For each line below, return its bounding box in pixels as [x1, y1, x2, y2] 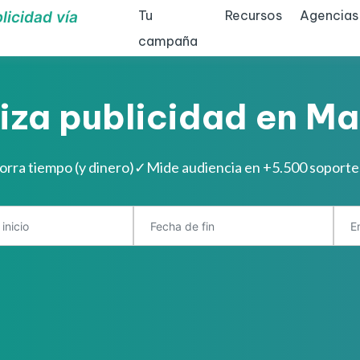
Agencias [299, 7, 358, 23]
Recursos [224, 7, 282, 23]
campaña [138, 33, 198, 49]
